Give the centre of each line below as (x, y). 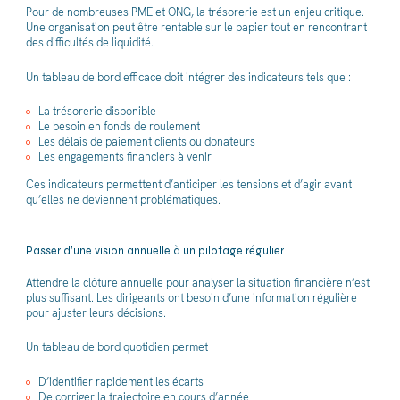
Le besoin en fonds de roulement (119, 126)
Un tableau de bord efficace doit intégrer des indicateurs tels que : (188, 77)
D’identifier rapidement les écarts (121, 381)
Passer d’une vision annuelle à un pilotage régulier (154, 250)
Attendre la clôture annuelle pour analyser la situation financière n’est (197, 282)
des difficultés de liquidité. (89, 42)
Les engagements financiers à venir (125, 157)
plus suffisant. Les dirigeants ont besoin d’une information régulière (191, 297)
